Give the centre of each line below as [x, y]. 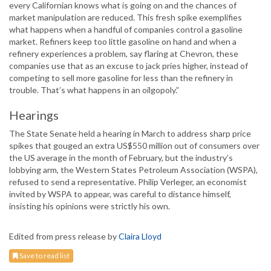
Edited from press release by [64, 237]
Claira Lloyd [140, 237]
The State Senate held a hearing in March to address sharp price [130, 134]
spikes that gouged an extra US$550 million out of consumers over [134, 146]
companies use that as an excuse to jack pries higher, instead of [129, 66]
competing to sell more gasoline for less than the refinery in [121, 78]
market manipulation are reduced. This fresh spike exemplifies [126, 18]
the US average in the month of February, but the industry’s [121, 158]
